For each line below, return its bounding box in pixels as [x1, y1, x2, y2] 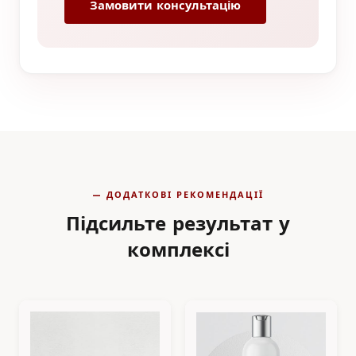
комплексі [126, 237, 230, 261]
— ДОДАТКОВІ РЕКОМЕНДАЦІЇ [92, 188, 264, 200]
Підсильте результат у [66, 211, 290, 235]
